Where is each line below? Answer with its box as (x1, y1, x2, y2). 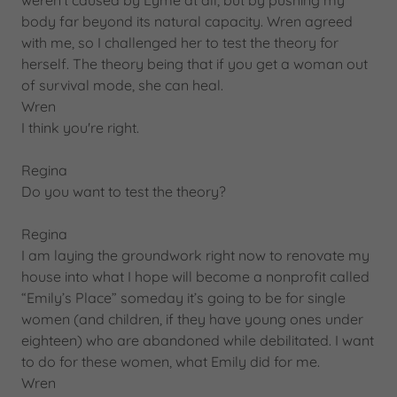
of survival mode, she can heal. (21, 76, 223, 94)
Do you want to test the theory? (21, 183, 226, 200)
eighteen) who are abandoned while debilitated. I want (21, 331, 374, 349)
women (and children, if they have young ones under (21, 310, 363, 328)
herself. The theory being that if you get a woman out (21, 55, 368, 73)
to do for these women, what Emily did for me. (21, 353, 327, 370)
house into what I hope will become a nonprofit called (21, 268, 370, 285)
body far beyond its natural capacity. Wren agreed (21, 12, 353, 30)
